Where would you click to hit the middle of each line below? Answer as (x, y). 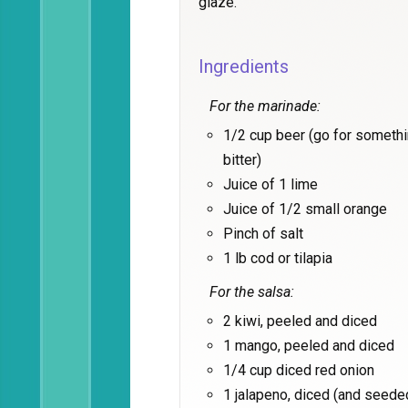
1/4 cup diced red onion (299, 370)
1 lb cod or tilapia (278, 258)
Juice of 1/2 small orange (305, 209)
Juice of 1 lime (270, 184)
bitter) (242, 160)
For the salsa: (252, 292)
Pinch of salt (263, 234)
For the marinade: (265, 106)
